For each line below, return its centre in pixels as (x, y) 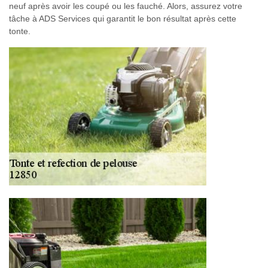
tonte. (20, 31)
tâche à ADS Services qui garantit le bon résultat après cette (123, 19)
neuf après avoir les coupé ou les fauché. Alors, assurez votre (126, 6)
